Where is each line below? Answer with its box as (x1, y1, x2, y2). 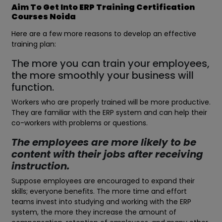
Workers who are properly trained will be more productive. (11, 97, 211, 108)
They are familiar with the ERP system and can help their (11, 108, 207, 118)
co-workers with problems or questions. (11, 118, 148, 128)
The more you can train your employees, (11, 56, 210, 71)
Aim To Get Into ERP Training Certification (11, 1, 195, 13)
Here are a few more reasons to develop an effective (11, 29, 196, 39)
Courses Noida (11, 11, 76, 23)
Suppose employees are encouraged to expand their (11, 176, 195, 186)
